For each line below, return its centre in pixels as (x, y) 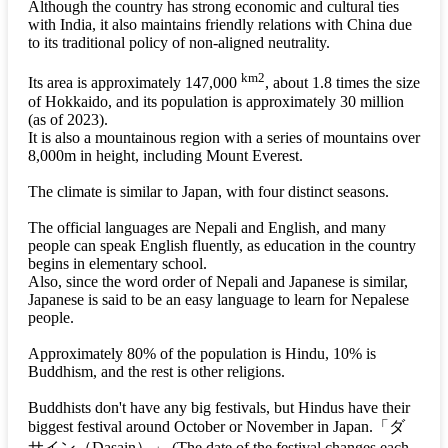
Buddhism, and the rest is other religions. (156, 371)
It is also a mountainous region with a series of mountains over (224, 137)
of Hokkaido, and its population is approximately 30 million (216, 101)
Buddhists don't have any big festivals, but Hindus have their (219, 407)
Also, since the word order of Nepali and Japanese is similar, (218, 281)
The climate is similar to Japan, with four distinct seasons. (208, 191)
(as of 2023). (68, 119)
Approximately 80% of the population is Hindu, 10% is (202, 353)
